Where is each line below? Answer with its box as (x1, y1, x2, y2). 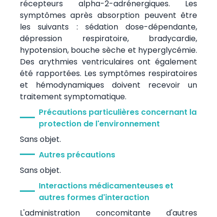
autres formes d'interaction (38, 191, 149, 203)
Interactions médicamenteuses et (38, 180, 173, 191)
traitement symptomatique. (19, 91, 126, 102)
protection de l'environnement (38, 118, 160, 129)
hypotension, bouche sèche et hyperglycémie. (19, 44, 198, 56)
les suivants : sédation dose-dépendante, (19, 21, 198, 32)
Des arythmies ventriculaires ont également (19, 56, 198, 67)
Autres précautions (38, 149, 115, 160)
